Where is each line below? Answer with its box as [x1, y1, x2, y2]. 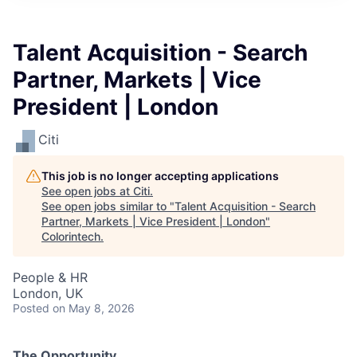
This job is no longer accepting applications [41, 168, 279, 182]
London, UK [13, 284, 83, 301]
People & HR [13, 269, 88, 285]
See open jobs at [41, 183, 133, 198]
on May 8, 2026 [53, 300, 135, 315]
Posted [13, 300, 49, 315]
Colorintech [41, 229, 100, 243]
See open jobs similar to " [41, 198, 175, 213]
